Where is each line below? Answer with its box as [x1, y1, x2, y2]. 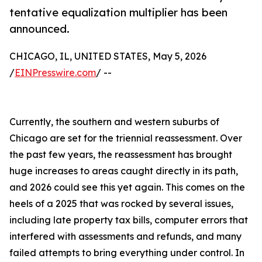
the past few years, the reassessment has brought [9, 149, 232, 161]
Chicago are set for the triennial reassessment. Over [9, 132, 242, 144]
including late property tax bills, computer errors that [9, 214, 248, 226]
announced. [9, 22, 70, 36]
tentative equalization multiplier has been [9, 6, 227, 19]
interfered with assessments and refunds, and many [9, 230, 242, 243]
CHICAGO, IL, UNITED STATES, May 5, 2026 [9, 50, 206, 63]
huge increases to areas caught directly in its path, [9, 165, 238, 177]
